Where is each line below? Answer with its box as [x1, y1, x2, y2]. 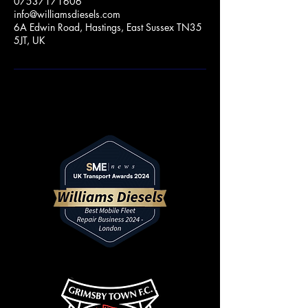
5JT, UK [14, 34, 45, 47]
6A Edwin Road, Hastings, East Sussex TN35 [14, 21, 202, 34]
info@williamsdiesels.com [14, 8, 120, 21]
